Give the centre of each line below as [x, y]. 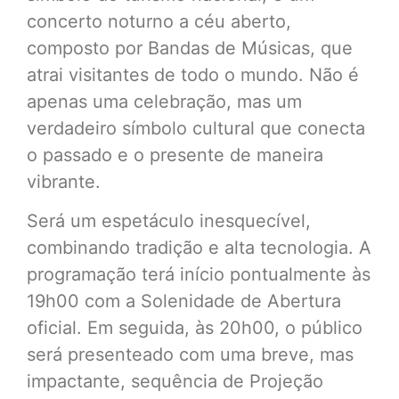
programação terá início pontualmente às [199, 275]
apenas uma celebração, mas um [164, 101]
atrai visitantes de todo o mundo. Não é [193, 74]
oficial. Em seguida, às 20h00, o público [195, 328]
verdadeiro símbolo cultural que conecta [196, 128]
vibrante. [64, 181]
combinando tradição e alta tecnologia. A [199, 248]
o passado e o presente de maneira [175, 155]
